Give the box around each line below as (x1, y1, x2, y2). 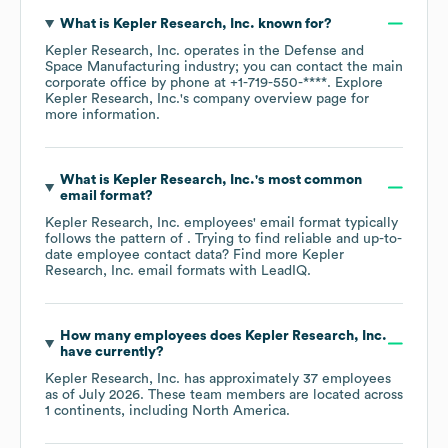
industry (180, 59, 235, 74)
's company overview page (180, 91, 347, 106)
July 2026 (79, 387, 140, 402)
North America (192, 403, 286, 418)
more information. (45, 107, 160, 122)
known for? (254, 16, 332, 31)
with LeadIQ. (225, 263, 311, 278)
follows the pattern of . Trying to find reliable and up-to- (45, 231, 402, 246)
